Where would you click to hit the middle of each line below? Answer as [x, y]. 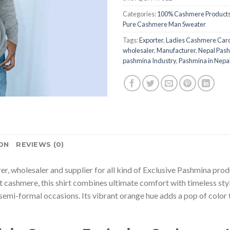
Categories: [140, 14]
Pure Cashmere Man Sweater [164, 24]
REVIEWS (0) [40, 144]
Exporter [151, 40]
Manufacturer [176, 50]
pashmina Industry [149, 60]
